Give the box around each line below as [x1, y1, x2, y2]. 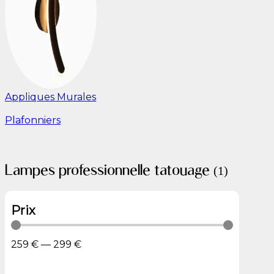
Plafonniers [5, 114, 61, 126]
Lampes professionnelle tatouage [5, 160, 213, 179]
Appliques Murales [5, 91, 96, 103]
